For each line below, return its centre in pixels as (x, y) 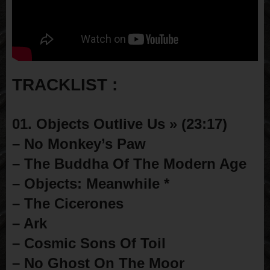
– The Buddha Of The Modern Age (129, 164)
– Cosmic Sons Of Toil (89, 243)
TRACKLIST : (65, 85)
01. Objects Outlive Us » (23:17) (120, 124)
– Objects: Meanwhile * (91, 184)
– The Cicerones (68, 204)
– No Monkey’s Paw (79, 144)
